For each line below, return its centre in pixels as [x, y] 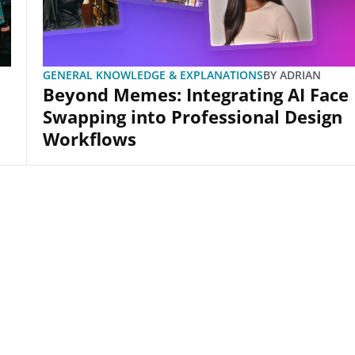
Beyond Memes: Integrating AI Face [196, 94]
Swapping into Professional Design [193, 116]
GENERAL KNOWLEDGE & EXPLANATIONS [153, 74]
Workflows [90, 138]
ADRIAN [299, 74]
